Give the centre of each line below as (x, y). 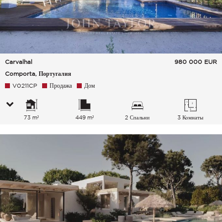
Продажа (61, 85)
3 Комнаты (191, 117)
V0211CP (25, 85)
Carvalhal (19, 61)
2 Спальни (138, 117)
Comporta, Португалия (38, 73)
